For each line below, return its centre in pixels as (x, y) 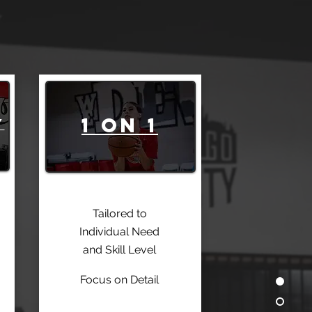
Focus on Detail (119, 280)
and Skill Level (119, 250)
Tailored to (119, 214)
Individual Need (119, 232)
